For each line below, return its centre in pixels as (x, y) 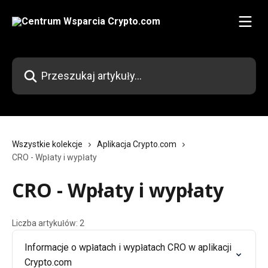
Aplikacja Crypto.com (137, 144)
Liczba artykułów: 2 (48, 223)
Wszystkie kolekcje (47, 144)
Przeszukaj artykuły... (55, 64)
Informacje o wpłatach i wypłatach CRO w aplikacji (128, 247)
